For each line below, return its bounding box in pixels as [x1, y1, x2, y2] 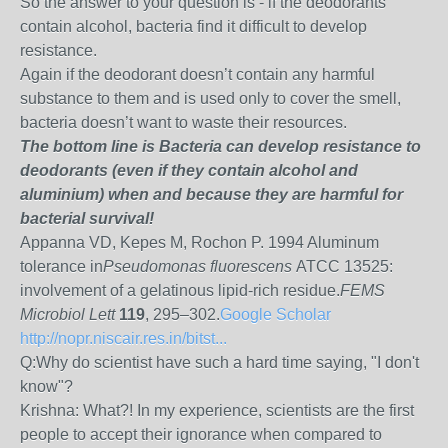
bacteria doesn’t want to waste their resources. [20, 114, 347, 131]
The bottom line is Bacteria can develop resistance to [20, 138, 421, 155]
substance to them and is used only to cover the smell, [20, 90, 401, 107]
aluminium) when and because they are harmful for [20, 186, 403, 203]
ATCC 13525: [292, 258, 393, 275]
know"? [20, 378, 81, 395]
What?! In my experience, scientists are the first [83, 402, 414, 419]
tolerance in [20, 258, 103, 275]
